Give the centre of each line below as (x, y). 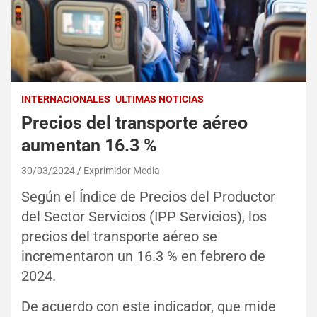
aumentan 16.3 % (89, 145)
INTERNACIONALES (66, 99)
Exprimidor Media (122, 170)
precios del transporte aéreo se (119, 236)
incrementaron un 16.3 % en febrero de (143, 256)
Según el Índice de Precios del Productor (148, 196)
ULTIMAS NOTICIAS (160, 99)
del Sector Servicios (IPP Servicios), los (144, 216)
